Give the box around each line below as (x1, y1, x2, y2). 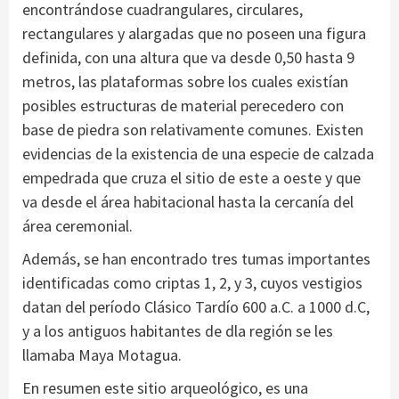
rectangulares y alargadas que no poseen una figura (22, 23, 366, 45)
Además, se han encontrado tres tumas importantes (22, 248, 370, 270)
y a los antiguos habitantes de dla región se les (22, 321, 333, 342)
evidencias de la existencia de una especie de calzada (22, 143, 374, 165)
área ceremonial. (22, 216, 133, 237)
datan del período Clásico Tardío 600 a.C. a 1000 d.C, (22, 297, 370, 318)
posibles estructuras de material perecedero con (22, 95, 344, 117)
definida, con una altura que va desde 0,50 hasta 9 (22, 47, 354, 69)
